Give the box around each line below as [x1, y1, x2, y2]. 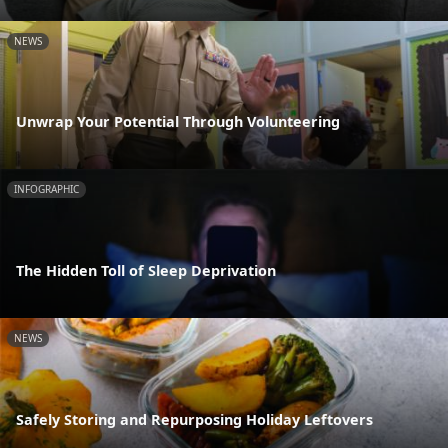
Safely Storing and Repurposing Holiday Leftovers [16, 409, 373, 429]
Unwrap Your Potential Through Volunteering [16, 112, 340, 132]
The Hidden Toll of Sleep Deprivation [16, 261, 276, 281]
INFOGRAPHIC [14, 182, 79, 197]
